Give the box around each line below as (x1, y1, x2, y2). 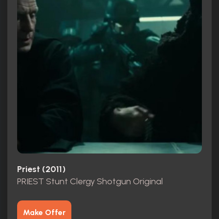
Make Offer (23, 207, 66, 217)
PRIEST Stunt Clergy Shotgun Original (17, 175, 163, 187)
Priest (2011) (17, 164, 66, 175)
